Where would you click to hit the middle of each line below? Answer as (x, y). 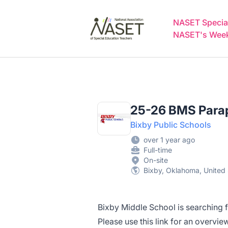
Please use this (125, 221)
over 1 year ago (169, 140)
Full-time (158, 150)
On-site (156, 160)
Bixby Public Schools (171, 125)
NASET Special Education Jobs (140, 14)
